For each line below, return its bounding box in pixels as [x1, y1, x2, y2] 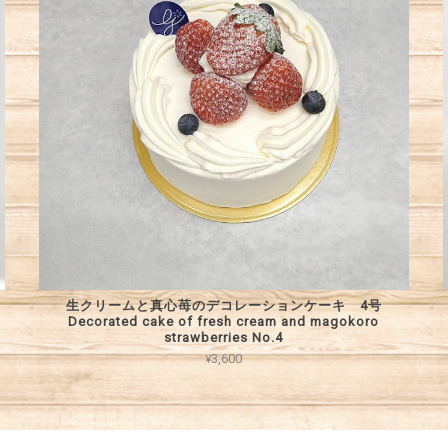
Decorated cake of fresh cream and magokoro [68, 313, 380, 329]
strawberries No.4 [164, 329, 284, 345]
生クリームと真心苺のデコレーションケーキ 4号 [65, 297, 382, 313]
